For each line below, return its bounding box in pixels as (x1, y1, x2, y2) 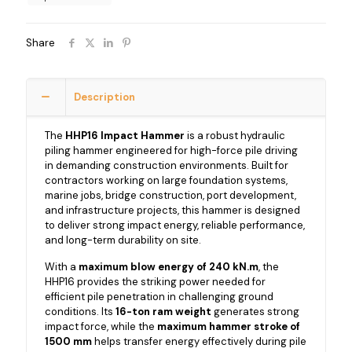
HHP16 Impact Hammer (65, 129, 185, 142)
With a (45, 260, 79, 273)
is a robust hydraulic (185, 129, 286, 142)
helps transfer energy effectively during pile (92, 335, 307, 348)
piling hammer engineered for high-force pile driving (45, 144, 299, 157)
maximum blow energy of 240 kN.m (79, 260, 259, 273)
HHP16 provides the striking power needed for (45, 275, 266, 288)
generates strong (211, 305, 300, 318)
